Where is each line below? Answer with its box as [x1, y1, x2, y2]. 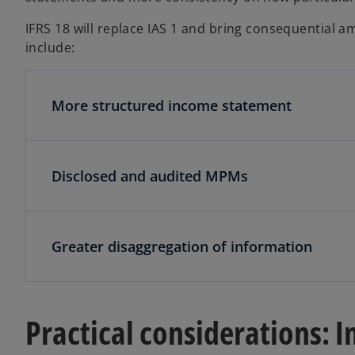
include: [25, 38, 75, 56]
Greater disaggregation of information [52, 236, 312, 256]
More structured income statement [52, 95, 292, 115]
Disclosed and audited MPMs [52, 166, 248, 185]
